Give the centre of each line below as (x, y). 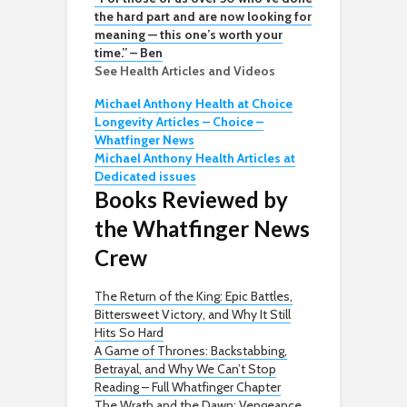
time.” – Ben (129, 53)
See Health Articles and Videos (185, 71)
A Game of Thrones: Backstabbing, (191, 351)
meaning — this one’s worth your (189, 35)
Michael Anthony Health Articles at (195, 159)
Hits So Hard (129, 333)
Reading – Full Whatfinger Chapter (188, 387)
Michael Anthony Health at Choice (194, 104)
